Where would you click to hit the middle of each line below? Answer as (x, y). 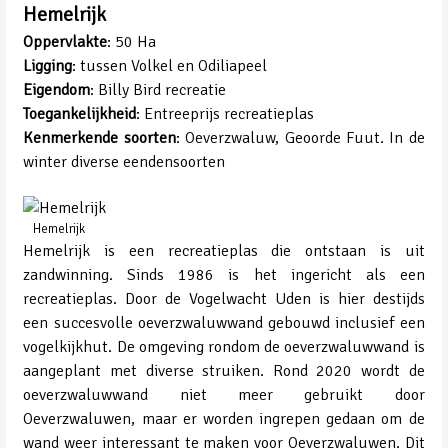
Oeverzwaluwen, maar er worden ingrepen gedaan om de (224, 418)
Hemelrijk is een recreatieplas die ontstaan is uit (224, 250)
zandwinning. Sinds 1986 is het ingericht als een (224, 274)
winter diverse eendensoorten (124, 161)
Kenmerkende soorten (99, 137)
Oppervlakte (65, 41)
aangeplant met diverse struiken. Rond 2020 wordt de (224, 370)
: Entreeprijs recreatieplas (225, 113)
